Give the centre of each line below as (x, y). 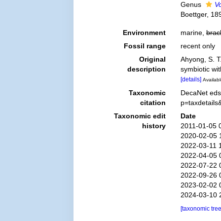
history (154, 126)
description (146, 69)
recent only (198, 46)
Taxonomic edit (140, 116)
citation (153, 102)
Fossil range (145, 46)
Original (152, 59)
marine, (193, 33)
